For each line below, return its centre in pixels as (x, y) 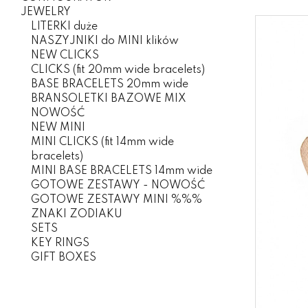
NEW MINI (58, 128)
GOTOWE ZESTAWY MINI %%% (117, 200)
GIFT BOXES (64, 258)
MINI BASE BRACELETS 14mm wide (122, 171)
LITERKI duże (64, 27)
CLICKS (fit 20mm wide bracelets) (118, 70)
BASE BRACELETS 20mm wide (110, 85)
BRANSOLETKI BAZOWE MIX (109, 99)
